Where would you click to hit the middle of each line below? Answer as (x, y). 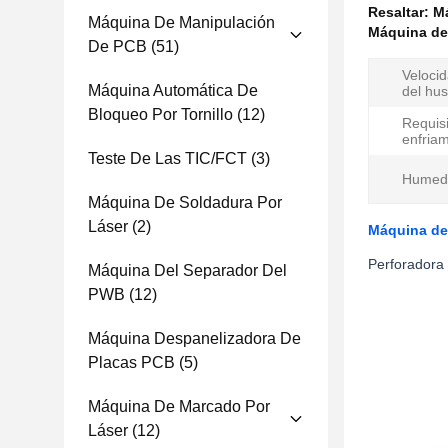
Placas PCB (131, 362)
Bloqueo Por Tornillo (160, 114)
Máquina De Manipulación (181, 22)
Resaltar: (400, 12)
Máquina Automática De (173, 90)
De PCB (117, 46)
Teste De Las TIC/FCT (167, 158)
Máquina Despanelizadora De (194, 338)
